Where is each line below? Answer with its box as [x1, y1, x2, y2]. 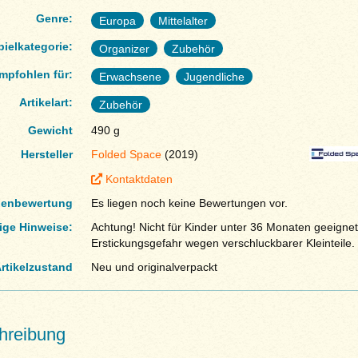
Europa [98, 14, 136, 28]
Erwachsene [98, 70, 161, 84]
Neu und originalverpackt [90, 261, 217, 274]
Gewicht [28, 124, 74, 137]
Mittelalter [157, 14, 208, 28]
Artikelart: [19, 96, 74, 109]
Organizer [98, 42, 149, 56]
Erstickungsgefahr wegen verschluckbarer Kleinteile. [90, 237, 355, 250]
